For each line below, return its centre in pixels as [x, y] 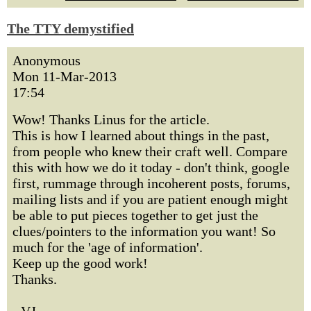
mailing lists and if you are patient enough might [150, 199]
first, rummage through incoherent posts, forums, [151, 183]
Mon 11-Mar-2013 [65, 76]
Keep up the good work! [80, 263]
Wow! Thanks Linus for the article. [111, 119]
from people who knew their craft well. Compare [150, 151]
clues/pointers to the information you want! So [144, 231]
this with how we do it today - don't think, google [151, 167]
